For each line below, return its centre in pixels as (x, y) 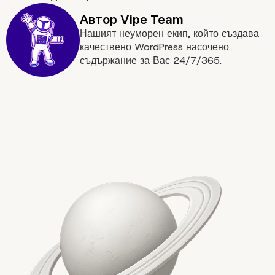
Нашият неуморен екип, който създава (169, 34)
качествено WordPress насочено (154, 47)
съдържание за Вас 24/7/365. (151, 61)
